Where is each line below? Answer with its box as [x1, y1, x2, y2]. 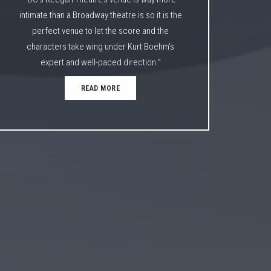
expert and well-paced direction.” [40, 56, 161, 68]
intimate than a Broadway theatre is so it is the [19, 9, 182, 21]
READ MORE [80, 83, 120, 93]
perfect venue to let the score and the [32, 25, 169, 36]
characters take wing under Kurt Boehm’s [27, 41, 174, 52]
